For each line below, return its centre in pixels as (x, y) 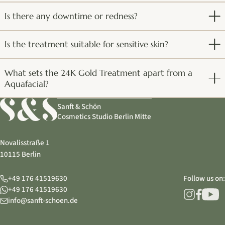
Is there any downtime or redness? (71, 16)
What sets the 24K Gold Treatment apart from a (99, 73)
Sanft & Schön (79, 106)
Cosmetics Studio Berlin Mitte (104, 117)
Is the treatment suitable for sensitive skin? (87, 44)
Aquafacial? (27, 84)
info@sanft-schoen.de (43, 201)
